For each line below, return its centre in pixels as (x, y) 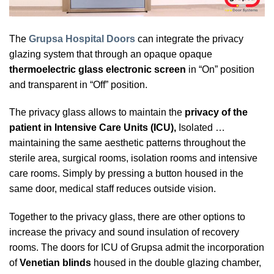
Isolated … (201, 128)
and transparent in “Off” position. (78, 84)
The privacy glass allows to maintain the (97, 113)
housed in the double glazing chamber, (176, 263)
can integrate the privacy (191, 39)
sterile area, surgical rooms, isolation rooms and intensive (133, 158)
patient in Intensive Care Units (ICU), (93, 128)
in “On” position (220, 69)
